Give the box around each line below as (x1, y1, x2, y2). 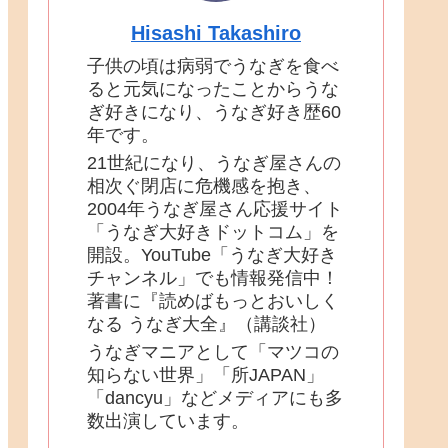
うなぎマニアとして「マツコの (87, 342, 339, 363)
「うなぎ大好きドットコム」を (87, 222, 339, 243)
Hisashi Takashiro (131, 21, 301, 44)
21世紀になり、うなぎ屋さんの (87, 153, 341, 174)
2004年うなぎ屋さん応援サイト (87, 199, 343, 220)
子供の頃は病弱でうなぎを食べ (87, 55, 339, 76)
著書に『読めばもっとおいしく (87, 291, 339, 312)
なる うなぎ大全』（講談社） (87, 314, 326, 335)
